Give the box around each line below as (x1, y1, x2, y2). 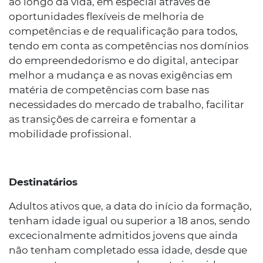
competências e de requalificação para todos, (9, 25, 238, 37)
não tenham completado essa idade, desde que (9, 244, 247, 256)
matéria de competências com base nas (9, 84, 209, 96)
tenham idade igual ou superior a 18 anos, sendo (9, 215, 250, 227)
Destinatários (9, 176, 77, 188)
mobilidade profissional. (9, 128, 131, 140)
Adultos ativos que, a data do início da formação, (9, 200, 252, 212)
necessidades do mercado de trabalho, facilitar (9, 99, 244, 110)
